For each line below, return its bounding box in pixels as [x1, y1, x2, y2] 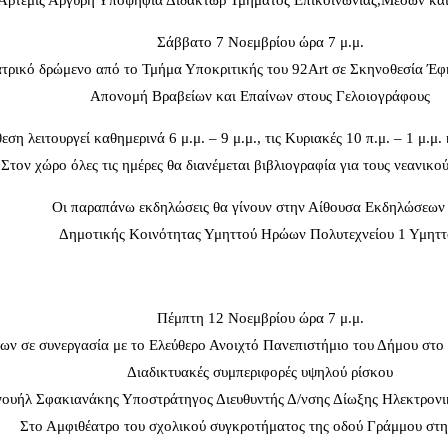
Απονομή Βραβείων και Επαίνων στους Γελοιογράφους [90, 88, 430, 105]
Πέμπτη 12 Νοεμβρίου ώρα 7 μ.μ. [156, 310, 364, 327]
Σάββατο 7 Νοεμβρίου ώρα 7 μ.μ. [156, 34, 364, 51]
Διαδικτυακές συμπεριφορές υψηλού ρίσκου [127, 364, 393, 381]
